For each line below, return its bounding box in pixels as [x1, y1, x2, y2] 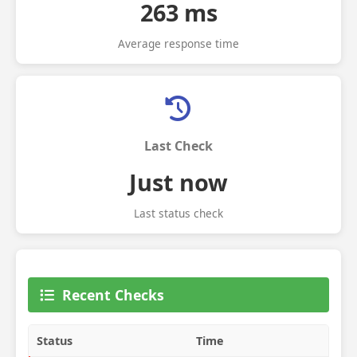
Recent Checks [62, 285, 164, 304]
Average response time [118, 36, 239, 51]
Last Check [144, 137, 213, 155]
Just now [129, 167, 228, 198]
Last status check [134, 206, 223, 221]
